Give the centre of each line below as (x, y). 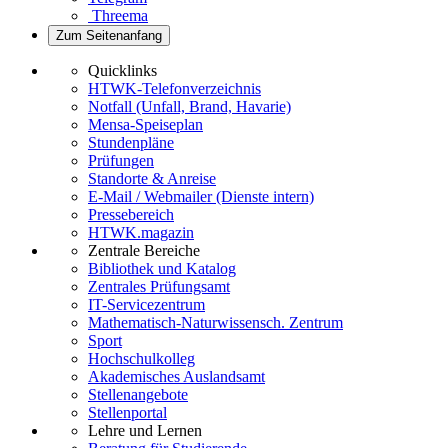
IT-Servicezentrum (146, 304)
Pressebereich (131, 214)
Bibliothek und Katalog (162, 268)
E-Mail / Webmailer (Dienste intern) (201, 196)
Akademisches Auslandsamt (176, 376)
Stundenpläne (131, 142)
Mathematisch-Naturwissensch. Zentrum (215, 322)
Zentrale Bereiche (144, 250)
